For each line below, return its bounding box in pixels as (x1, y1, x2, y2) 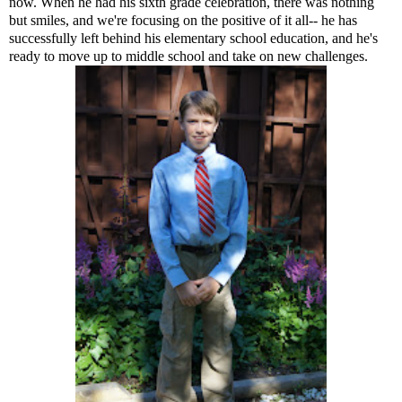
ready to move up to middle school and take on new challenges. (9, 48, 368, 64)
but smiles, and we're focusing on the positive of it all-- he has (9, 13, 357, 28)
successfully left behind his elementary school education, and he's (9, 31, 378, 46)
